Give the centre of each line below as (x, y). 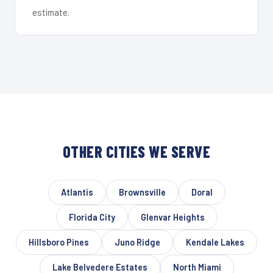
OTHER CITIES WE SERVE (136, 151)
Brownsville (142, 192)
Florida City (92, 217)
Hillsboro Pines (59, 242)
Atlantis (77, 192)
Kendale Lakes (215, 242)
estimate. (51, 12)
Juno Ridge (137, 242)
